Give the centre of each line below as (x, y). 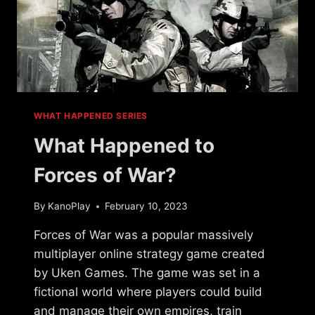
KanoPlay (70, 206)
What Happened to (124, 145)
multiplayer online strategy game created (149, 254)
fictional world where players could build (148, 292)
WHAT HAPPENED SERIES (91, 115)
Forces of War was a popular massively (143, 235)
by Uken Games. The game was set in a (147, 273)
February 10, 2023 (147, 206)
